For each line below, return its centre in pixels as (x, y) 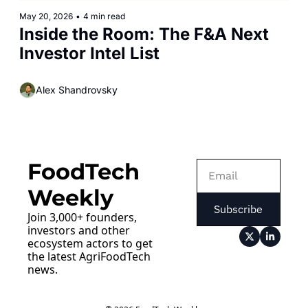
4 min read (104, 16)
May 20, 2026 (46, 16)
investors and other (79, 230)
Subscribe (239, 209)
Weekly (70, 197)
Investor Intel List (89, 53)
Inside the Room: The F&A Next (144, 34)
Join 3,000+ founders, (82, 217)
